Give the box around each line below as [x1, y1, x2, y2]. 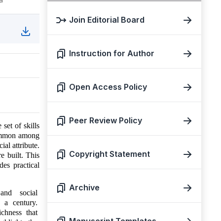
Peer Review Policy [69, 115, 142, 125]
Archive [69, 183, 100, 192]
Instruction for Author [69, 48, 154, 58]
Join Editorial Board [69, 15, 145, 25]
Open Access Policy [69, 82, 147, 92]
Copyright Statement [69, 149, 150, 159]
